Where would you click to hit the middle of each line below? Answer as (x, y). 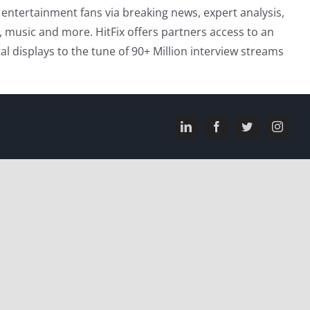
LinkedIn (205, 131)
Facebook (237, 131)
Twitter (262, 131)
